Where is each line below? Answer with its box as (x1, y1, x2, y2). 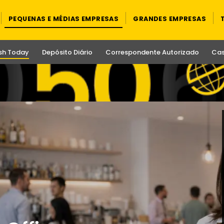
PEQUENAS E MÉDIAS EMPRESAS (8, 14, 119, 23)
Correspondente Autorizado (105, 47, 199, 57)
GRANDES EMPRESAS (133, 14, 206, 23)
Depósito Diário (41, 47, 92, 57)
